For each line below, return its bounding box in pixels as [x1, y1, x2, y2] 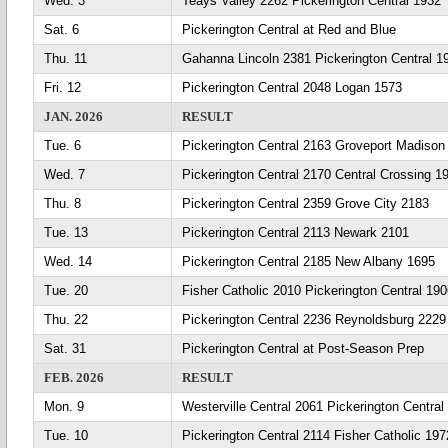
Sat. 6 [44, 22, 79, 37]
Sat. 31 [44, 341, 86, 356]
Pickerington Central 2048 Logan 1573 [182, 80, 402, 95]
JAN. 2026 [44, 109, 103, 124]
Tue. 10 [44, 428, 88, 443]
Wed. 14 [44, 254, 92, 269]
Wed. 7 [44, 167, 85, 182]
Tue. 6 [44, 138, 81, 153]
